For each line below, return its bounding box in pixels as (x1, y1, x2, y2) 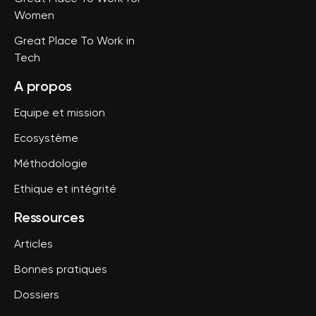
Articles (14, 238, 53, 250)
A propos (14, 77, 73, 95)
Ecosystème (14, 133, 78, 145)
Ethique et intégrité (14, 183, 116, 195)
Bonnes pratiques (14, 264, 107, 276)
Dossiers (14, 289, 59, 301)
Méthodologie (14, 158, 87, 170)
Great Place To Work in (14, 35, 135, 47)
